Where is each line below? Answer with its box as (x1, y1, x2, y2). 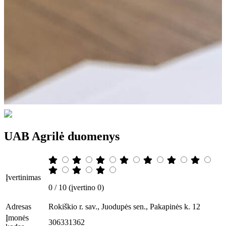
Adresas (6, 202, 31, 211)
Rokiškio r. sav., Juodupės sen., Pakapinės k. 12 (48, 202, 200, 211)
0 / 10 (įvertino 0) (48, 183, 104, 192)
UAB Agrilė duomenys (4, 129, 120, 143)
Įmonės (6, 213, 29, 222)
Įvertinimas (6, 173, 41, 182)
